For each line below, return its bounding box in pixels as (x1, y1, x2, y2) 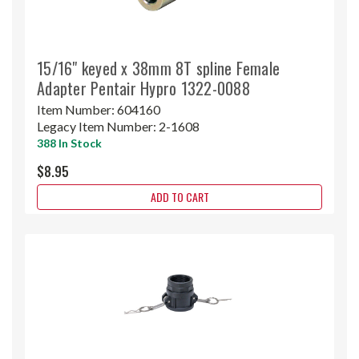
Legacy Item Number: (37, 118, 159, 134)
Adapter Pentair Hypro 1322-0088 (37, 75, 250, 100)
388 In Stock (37, 135, 102, 150)
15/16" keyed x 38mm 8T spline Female (37, 55, 280, 80)
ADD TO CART (150, 188, 209, 205)
